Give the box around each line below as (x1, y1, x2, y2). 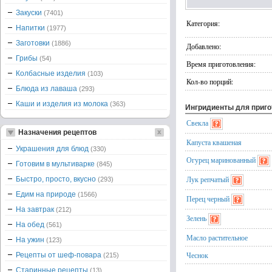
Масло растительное (186, 233, 248, 242)
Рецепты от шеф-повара (16, 251, 103, 259)
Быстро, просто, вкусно (16, 175, 98, 183)
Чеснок (186, 250, 208, 260)
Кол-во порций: (186, 76, 233, 86)
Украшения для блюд (16, 144, 90, 153)
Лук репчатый (186, 174, 229, 184)
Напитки (16, 24, 47, 32)
